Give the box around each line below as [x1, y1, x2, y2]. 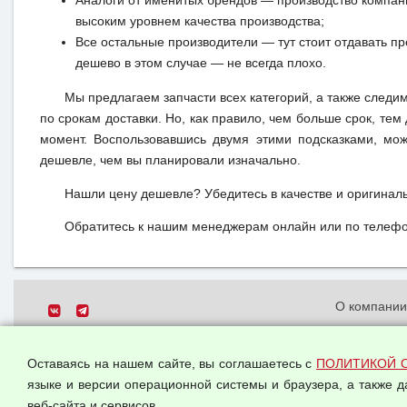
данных [335, 386, 381, 401]
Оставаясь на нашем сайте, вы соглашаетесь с [27, 357, 317, 372]
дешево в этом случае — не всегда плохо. [74, 56, 326, 71]
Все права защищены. [47, 359, 182, 373]
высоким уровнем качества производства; [74, 15, 324, 29]
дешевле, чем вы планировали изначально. [39, 153, 301, 167]
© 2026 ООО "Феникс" [47, 333, 180, 348]
